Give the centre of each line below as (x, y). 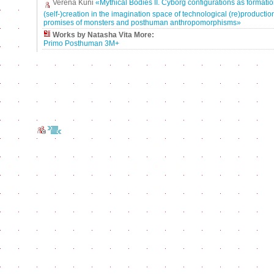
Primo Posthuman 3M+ (81, 43)
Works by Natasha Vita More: (103, 35)
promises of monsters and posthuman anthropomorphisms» (142, 22)
